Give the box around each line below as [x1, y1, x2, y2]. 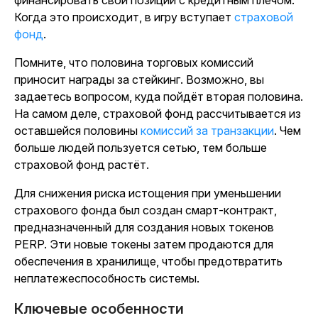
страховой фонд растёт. [14, 158, 152, 172]
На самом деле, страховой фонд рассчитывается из [14, 106, 301, 121]
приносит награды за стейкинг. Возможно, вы [14, 72, 264, 87]
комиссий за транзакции [141, 124, 274, 138]
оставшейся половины [14, 124, 141, 138]
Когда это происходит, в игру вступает [14, 10, 234, 24]
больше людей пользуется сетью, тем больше [14, 141, 267, 155]
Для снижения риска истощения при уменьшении [14, 186, 281, 200]
